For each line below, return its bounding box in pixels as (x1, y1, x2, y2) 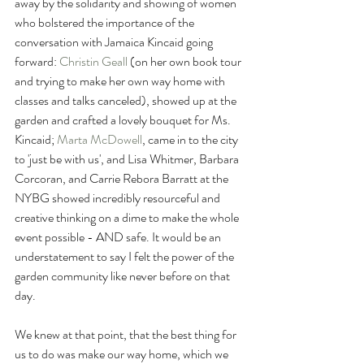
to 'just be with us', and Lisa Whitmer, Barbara (15, 149, 241, 168)
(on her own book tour (130, 51, 244, 71)
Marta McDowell (57, 129, 142, 149)
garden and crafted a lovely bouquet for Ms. (15, 110, 233, 129)
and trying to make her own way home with (15, 71, 227, 90)
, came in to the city (142, 129, 240, 149)
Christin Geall (59, 51, 128, 71)
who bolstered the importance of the (15, 12, 197, 32)
